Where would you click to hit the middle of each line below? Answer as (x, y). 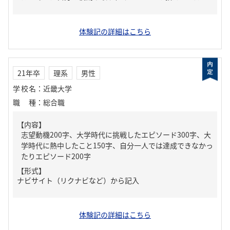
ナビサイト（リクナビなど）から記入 (78, 180)
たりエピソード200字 (56, 156)
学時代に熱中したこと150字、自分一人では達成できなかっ (117, 145)
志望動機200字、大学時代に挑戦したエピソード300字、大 (116, 135)
